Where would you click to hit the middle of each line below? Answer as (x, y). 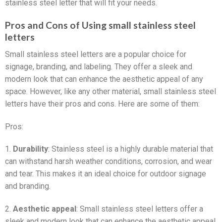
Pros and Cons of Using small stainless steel (100, 25)
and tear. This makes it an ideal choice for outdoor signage (106, 174)
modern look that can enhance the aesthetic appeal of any (104, 79)
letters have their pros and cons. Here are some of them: (102, 104)
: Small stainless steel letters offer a (140, 209)
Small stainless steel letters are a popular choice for (96, 54)
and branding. (28, 186)
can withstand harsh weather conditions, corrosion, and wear (109, 162)
